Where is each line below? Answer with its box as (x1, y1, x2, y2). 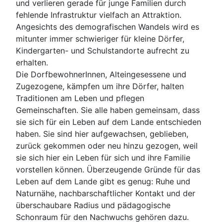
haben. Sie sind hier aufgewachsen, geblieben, (16, 128, 188, 139)
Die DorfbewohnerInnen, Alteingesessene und (16, 69, 186, 79)
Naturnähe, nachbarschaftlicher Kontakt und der (16, 188, 195, 198)
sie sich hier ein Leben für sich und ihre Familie (16, 152, 190, 163)
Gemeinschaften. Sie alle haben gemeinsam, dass (16, 105, 200, 115)
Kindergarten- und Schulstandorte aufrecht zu (16, 45, 189, 55)
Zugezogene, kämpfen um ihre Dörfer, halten (16, 81, 184, 91)
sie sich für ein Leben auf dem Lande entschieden (16, 116, 201, 127)
